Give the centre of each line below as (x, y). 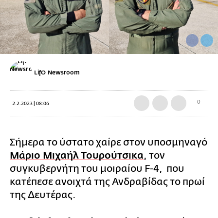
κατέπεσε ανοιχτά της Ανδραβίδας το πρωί (107, 182)
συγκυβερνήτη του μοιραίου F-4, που (97, 169)
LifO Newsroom (57, 73)
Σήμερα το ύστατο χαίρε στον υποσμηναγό (109, 142)
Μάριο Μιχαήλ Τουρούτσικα (77, 155)
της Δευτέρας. (44, 195)
